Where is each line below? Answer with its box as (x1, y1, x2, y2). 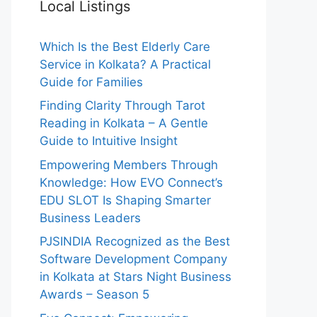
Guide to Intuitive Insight (40, 134, 178, 148)
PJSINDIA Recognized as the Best (40, 234, 230, 248)
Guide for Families (40, 74, 143, 89)
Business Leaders (40, 210, 141, 225)
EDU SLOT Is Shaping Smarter (40, 192, 211, 207)
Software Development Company (40, 252, 227, 266)
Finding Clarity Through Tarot (40, 98, 205, 113)
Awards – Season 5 (40, 287, 149, 301)
